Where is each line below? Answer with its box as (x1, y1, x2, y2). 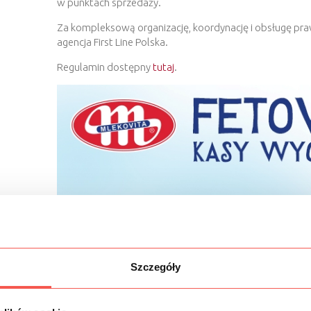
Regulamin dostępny (56, 61, 153, 73)
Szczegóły (130, 261, 181, 274)
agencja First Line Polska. (56, 36, 168, 48)
